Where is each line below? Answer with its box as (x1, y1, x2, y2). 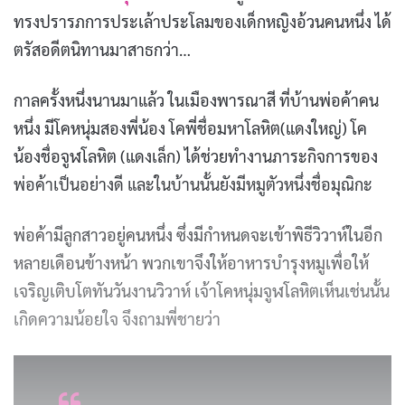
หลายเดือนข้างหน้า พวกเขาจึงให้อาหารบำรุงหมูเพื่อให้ (14, 251, 369, 273)
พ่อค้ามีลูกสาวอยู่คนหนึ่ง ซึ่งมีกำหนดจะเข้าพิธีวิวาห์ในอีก (14, 223, 382, 245)
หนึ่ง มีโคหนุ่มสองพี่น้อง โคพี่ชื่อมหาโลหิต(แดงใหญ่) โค (14, 117, 367, 138)
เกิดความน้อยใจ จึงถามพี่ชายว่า (14, 307, 221, 329)
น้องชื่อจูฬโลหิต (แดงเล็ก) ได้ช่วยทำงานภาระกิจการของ (14, 145, 378, 166)
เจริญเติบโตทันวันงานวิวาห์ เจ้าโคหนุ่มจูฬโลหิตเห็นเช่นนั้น (14, 279, 390, 301)
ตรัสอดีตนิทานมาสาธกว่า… (14, 38, 191, 60)
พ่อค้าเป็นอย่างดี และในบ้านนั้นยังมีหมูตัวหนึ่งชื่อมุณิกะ (14, 173, 372, 194)
